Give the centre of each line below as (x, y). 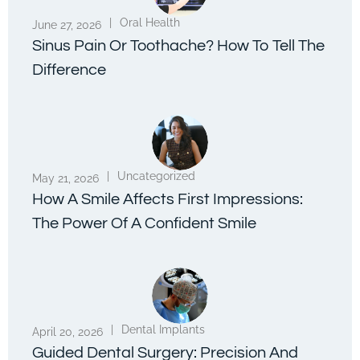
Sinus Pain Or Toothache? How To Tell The (178, 45)
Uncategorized (156, 176)
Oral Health (150, 22)
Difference (69, 70)
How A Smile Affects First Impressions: (168, 199)
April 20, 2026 (67, 331)
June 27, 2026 (67, 25)
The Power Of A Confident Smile (144, 223)
